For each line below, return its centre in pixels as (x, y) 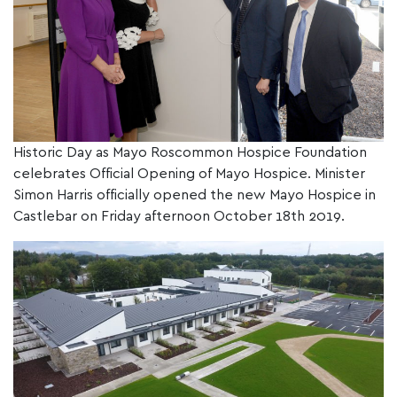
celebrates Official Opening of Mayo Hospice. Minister (189, 173)
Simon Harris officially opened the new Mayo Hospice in (195, 195)
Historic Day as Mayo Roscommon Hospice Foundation (190, 152)
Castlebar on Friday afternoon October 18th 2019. (179, 216)
